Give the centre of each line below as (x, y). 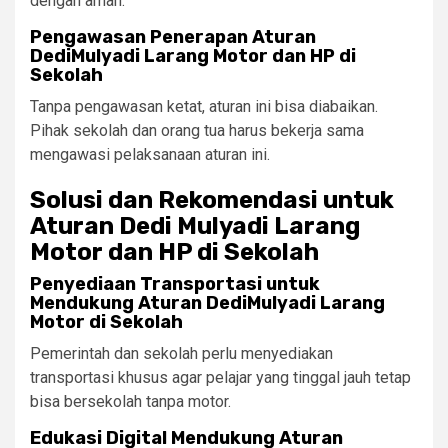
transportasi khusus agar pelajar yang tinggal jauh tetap (220, 377)
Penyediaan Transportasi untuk (175, 283)
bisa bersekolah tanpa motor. (130, 401)
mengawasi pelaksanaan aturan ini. (150, 154)
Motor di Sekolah (106, 321)
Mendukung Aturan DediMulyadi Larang (207, 302)
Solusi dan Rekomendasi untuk (212, 199)
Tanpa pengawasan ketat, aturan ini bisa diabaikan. (204, 106)
